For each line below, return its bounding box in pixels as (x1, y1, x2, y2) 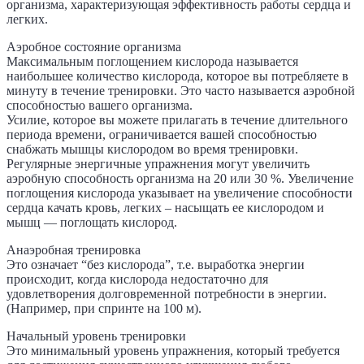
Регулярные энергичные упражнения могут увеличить (6, 157, 310, 171)
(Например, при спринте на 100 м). (6, 301, 201, 316)
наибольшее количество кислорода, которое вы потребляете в (6, 69, 349, 84)
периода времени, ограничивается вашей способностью (6, 128, 317, 142)
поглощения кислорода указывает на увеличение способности (6, 186, 353, 201)
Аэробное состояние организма (6, 40, 181, 54)
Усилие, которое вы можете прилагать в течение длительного (6, 113, 348, 128)
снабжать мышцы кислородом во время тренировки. (6, 142, 298, 157)
